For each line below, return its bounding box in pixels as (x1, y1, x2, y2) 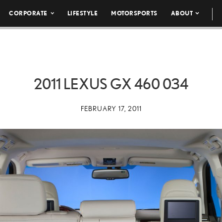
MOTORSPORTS (111, 10, 158, 16)
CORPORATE (9, 10, 48, 16)
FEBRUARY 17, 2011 (80, 105, 142, 112)
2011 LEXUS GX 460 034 (34, 75, 188, 92)
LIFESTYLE (67, 10, 98, 16)
